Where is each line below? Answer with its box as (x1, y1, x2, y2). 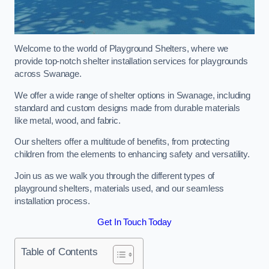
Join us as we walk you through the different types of (14, 171, 215, 181)
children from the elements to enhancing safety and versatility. (14, 150, 250, 160)
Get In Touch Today (97, 217, 172, 228)
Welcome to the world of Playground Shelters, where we (14, 44, 229, 54)
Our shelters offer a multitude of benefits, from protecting (14, 137, 229, 147)
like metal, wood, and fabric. (14, 115, 121, 125)
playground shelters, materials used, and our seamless (14, 183, 225, 193)
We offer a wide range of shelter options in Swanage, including (14, 90, 250, 100)
